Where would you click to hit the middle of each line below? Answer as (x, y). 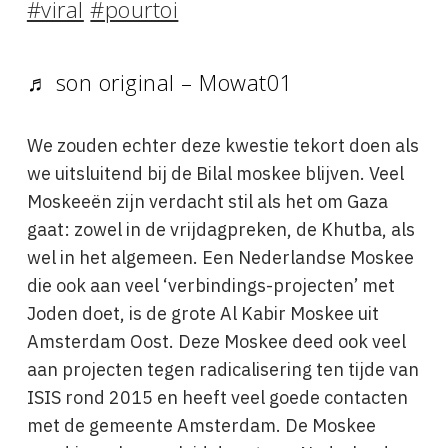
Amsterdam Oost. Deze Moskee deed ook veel (216, 341)
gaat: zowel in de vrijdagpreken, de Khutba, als (220, 229)
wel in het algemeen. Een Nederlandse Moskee (220, 257)
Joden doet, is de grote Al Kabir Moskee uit (202, 313)
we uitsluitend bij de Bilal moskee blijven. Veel (215, 173)
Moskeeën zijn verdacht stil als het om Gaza (207, 201)
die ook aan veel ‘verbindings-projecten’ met (210, 285)
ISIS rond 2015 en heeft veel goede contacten (217, 397)
